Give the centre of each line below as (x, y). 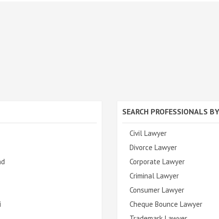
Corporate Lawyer (157, 161)
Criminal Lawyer (154, 175)
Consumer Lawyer (157, 190)
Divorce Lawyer (153, 147)
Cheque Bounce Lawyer (166, 204)
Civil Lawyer (148, 133)
